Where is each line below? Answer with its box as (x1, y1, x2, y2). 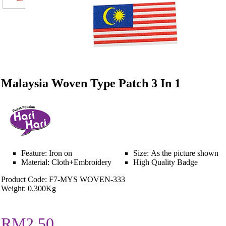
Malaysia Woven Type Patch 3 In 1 (1, 76, 181, 90)
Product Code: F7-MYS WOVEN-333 (1, 175, 125, 184)
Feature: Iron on (21, 148, 72, 157)
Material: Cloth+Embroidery (21, 157, 111, 166)
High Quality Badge (133, 157, 198, 166)
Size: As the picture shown (133, 148, 218, 157)
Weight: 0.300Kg (1, 184, 56, 193)
